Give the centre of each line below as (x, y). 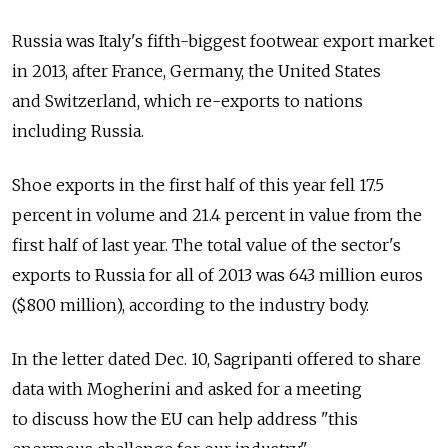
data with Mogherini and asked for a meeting (187, 389)
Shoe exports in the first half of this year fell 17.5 (198, 185)
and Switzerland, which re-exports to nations (187, 101)
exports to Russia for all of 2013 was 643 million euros (217, 275)
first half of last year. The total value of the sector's (206, 245)
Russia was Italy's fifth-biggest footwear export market (223, 41)
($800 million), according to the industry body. (190, 305)
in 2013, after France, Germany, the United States (196, 71)
